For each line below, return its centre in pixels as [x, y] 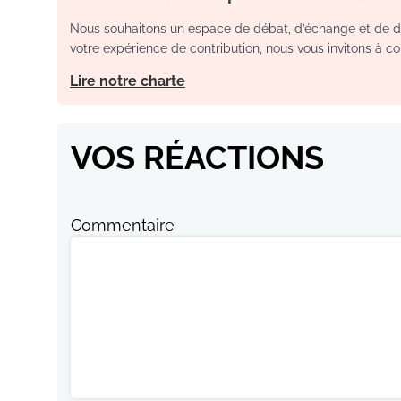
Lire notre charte [128, 81]
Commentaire [123, 225]
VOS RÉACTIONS [197, 157]
